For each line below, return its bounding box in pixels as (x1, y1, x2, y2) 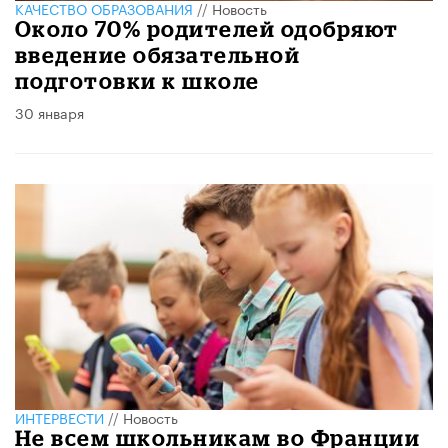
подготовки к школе (15, 68, 260, 94)
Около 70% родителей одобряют (15, 16, 399, 42)
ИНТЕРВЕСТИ (15, 406, 104, 429)
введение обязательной (15, 42, 301, 68)
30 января (15, 101, 84, 124)
